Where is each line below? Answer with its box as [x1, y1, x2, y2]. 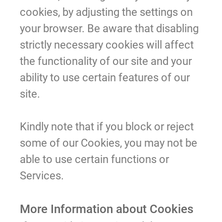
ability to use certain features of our [20, 71, 190, 84]
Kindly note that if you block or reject [20, 120, 194, 133]
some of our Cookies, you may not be [20, 136, 197, 149]
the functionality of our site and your [20, 55, 192, 67]
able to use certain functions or [20, 153, 169, 166]
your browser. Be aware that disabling [20, 22, 199, 35]
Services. [20, 169, 64, 182]
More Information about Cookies [20, 202, 193, 216]
